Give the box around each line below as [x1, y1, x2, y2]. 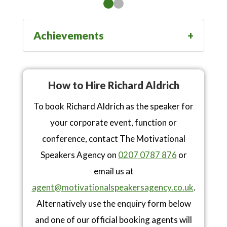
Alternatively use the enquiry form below [36, 198, 191, 209]
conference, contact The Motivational [42, 133, 185, 144]
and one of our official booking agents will [35, 214, 192, 225]
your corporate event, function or [50, 117, 177, 128]
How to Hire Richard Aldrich [48, 79, 179, 92]
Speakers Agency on [40, 149, 118, 161]
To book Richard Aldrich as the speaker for [33, 101, 194, 112]
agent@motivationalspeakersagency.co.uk [31, 182, 194, 193]
